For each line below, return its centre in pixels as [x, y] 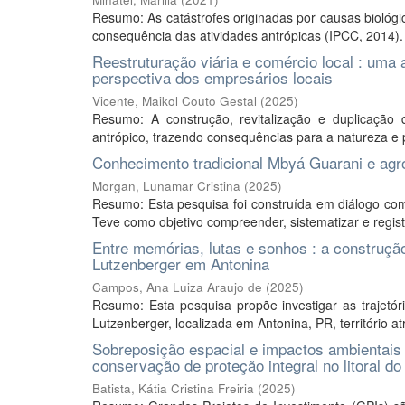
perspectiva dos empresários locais [212, 77]
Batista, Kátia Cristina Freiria [173, 388]
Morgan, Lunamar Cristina [166, 186]
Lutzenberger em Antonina [181, 264]
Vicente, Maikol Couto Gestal [174, 101]
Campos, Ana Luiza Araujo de [177, 287]
